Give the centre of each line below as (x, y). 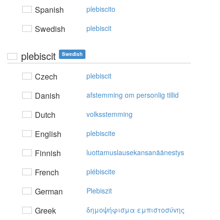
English (47, 134)
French (46, 172)
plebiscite (101, 133)
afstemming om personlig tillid (133, 95)
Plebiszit (99, 191)
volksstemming (110, 114)
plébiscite (101, 171)
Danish (46, 96)
